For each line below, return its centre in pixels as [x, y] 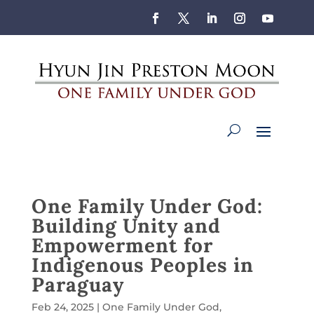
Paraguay [77, 284]
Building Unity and [126, 225]
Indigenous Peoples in [142, 265]
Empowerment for [122, 245]
